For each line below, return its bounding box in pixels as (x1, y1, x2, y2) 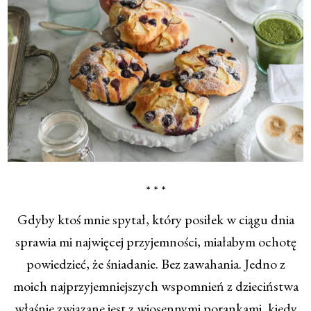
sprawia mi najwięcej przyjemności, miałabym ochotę (15, 233, 296, 251)
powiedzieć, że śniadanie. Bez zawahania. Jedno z (26, 255, 285, 274)
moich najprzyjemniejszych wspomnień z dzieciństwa (12, 277, 299, 296)
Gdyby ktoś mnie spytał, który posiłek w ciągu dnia (17, 210, 294, 229)
